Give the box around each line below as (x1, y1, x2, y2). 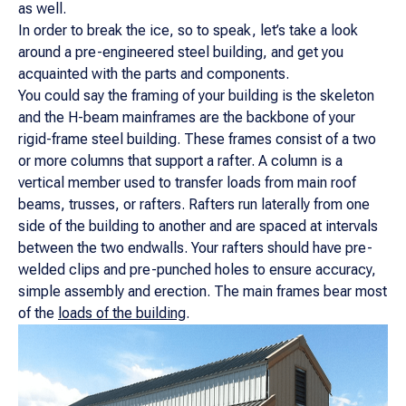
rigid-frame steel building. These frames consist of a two (18, 130, 376, 148)
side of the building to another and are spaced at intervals (18, 217, 378, 235)
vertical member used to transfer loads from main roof (18, 174, 356, 191)
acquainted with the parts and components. (18, 65, 289, 82)
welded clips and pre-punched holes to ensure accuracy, (18, 261, 376, 278)
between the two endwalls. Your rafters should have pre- (18, 239, 372, 256)
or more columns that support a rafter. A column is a (18, 152, 343, 169)
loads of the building (58, 304, 186, 322)
